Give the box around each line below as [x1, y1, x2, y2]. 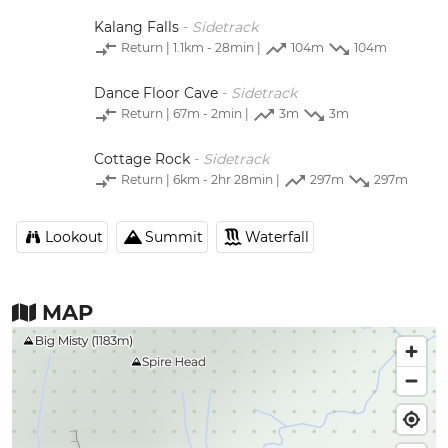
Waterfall [245, 228, 309, 246]
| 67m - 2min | [163, 106, 252, 122]
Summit [145, 228, 203, 246]
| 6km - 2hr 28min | [163, 172, 283, 188]
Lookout [45, 228, 103, 246]
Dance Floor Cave [94, 84, 218, 102]
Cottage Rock [94, 150, 190, 168]
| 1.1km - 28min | [163, 40, 264, 56]
